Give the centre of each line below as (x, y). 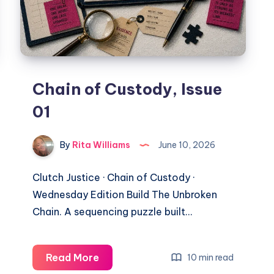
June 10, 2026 (186, 145)
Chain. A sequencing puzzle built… (113, 212)
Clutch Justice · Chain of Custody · (114, 178)
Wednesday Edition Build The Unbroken (125, 195)
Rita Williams (101, 145)
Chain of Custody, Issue (128, 89)
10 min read (210, 257)
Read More (73, 258)
